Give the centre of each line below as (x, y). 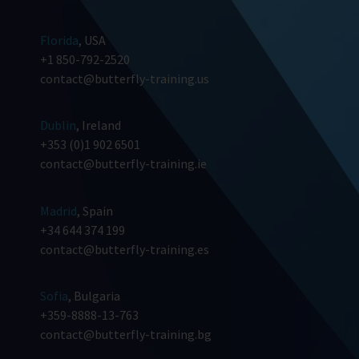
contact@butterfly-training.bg (126, 334)
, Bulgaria (94, 295)
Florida (59, 40)
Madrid (58, 210)
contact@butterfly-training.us (125, 78)
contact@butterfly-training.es (125, 249)
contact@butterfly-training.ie (123, 164)
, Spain (95, 210)
